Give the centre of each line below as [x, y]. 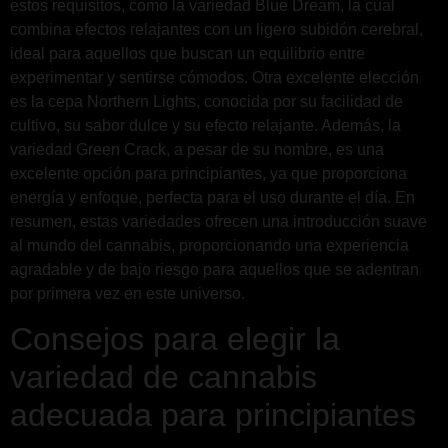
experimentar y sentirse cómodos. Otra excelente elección [214, 77]
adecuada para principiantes [213, 415]
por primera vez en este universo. [127, 293]
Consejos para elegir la [175, 339]
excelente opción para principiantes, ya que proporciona [208, 173]
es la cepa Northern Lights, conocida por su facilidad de [206, 101]
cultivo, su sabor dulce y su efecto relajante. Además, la [205, 125]
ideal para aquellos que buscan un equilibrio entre [187, 53]
